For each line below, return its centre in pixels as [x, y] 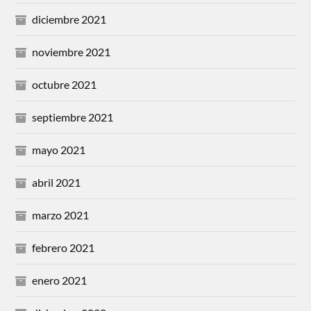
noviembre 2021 [72, 52]
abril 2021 [57, 183]
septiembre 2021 [73, 117]
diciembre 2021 [69, 19]
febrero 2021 [64, 248]
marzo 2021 [61, 215]
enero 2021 [60, 280]
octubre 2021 [65, 85]
